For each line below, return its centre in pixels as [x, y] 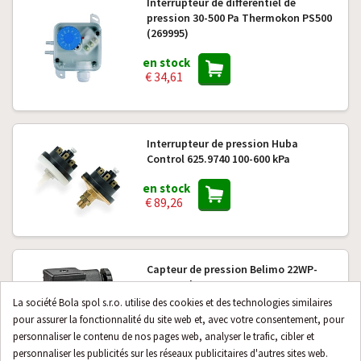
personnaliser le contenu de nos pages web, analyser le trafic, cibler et [164, 336]
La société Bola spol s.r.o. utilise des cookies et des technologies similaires [172, 303]
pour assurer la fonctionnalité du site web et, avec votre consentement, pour [178, 320]
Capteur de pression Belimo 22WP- [232, 269]
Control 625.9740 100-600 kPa [218, 159]
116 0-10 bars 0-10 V [195, 284]
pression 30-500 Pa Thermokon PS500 [239, 18]
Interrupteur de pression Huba [222, 143]
